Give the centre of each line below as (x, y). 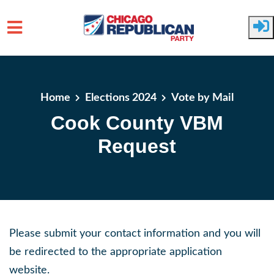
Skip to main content (59, 64)
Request (137, 146)
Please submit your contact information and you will (135, 234)
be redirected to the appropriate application (116, 252)
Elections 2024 (121, 98)
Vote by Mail (202, 98)
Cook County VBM (137, 123)
